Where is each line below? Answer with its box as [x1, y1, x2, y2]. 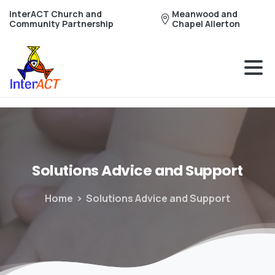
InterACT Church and [9, 8, 102, 20]
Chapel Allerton [171, 18, 240, 29]
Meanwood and [171, 8, 238, 20]
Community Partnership [9, 18, 114, 29]
